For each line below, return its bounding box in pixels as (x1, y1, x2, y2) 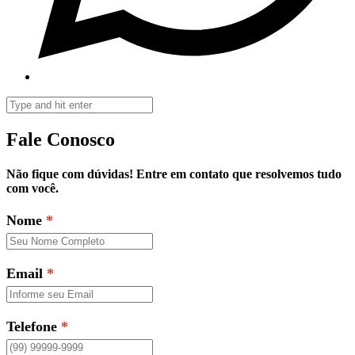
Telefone (6, 319, 57, 335)
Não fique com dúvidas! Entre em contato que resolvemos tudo (6, 167, 342, 181)
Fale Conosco (6, 128, 115, 150)
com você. (6, 181, 59, 196)
